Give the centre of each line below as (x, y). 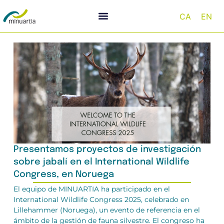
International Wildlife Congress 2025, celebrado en (101, 200)
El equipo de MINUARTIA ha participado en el (91, 189)
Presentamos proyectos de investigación (107, 150)
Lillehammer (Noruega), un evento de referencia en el (106, 210)
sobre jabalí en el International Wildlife (101, 162)
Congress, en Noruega (63, 175)
